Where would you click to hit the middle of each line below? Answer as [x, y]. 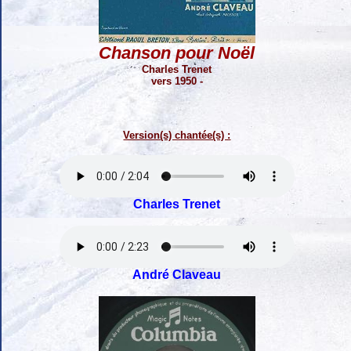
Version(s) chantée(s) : [177, 136]
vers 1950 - [177, 81]
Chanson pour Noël [177, 53]
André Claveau [177, 275]
